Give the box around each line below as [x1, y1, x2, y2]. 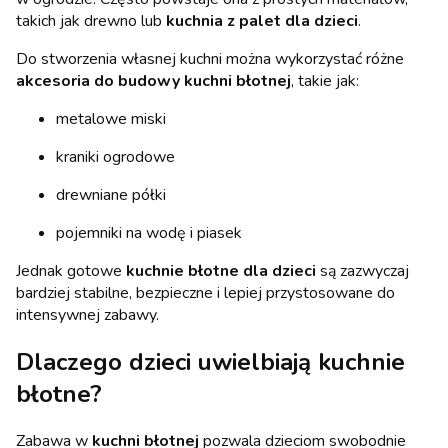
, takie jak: [291, 69, 359, 92]
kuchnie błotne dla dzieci [126, 259, 316, 282]
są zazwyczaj [316, 259, 409, 282]
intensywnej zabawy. [16, 303, 159, 326]
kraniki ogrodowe [56, 145, 175, 168]
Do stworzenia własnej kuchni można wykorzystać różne [16, 47, 404, 70]
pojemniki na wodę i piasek [56, 221, 242, 244]
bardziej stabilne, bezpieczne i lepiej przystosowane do [16, 281, 395, 304]
